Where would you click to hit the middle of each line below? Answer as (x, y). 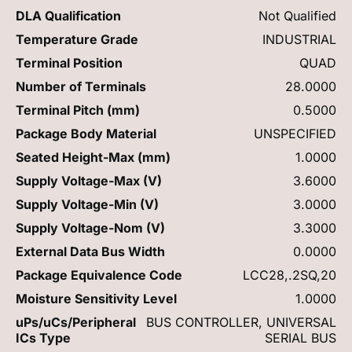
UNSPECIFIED (295, 133)
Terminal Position (69, 62)
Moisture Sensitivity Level (96, 298)
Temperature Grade (77, 39)
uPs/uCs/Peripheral (76, 322)
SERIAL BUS (301, 337)
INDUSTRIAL (299, 39)
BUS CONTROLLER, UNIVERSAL (241, 322)
